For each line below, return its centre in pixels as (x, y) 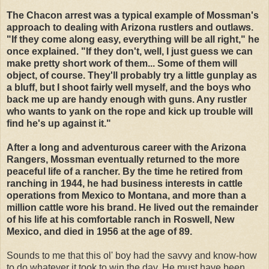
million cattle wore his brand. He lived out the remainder (132, 207)
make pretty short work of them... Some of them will (122, 63)
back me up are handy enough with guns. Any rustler (127, 99)
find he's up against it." (59, 123)
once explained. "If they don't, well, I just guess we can (130, 51)
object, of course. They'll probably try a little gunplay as (132, 75)
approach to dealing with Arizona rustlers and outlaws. (130, 27)
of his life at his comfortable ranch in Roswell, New (120, 219)
